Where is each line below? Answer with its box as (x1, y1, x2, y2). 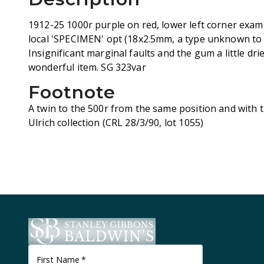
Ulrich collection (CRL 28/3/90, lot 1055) (28, 116, 204, 129)
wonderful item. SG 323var (28, 61, 146, 74)
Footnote (28, 81, 115, 103)
